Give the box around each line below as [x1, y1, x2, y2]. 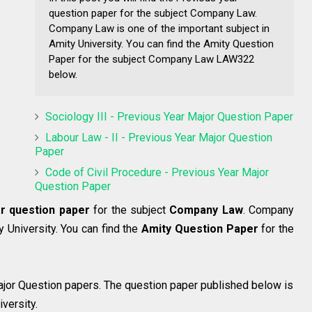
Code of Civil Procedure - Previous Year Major [45, 165, 269, 179]
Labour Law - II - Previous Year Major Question [45, 130, 272, 144]
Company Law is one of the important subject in [49, 22, 270, 35]
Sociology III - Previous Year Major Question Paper [45, 109, 293, 123]
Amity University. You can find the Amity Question [49, 37, 274, 50]
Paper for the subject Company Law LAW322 [49, 52, 254, 65]
